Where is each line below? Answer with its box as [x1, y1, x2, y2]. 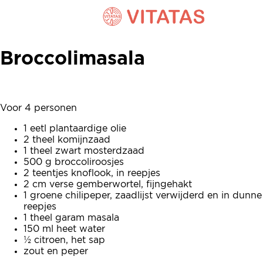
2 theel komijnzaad [23, 135, 110, 145]
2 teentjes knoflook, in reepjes [23, 168, 160, 178]
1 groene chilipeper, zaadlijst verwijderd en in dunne [23, 191, 262, 201]
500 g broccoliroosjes [23, 157, 124, 167]
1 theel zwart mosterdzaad [23, 146, 144, 156]
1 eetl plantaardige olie [23, 124, 126, 134]
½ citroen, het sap [23, 235, 105, 245]
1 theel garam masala [23, 213, 119, 223]
